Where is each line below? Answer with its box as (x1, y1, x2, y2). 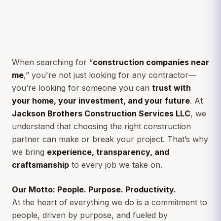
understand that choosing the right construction (12, 121, 191, 132)
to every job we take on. (69, 160, 162, 170)
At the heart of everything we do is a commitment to (12, 197, 207, 208)
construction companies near (93, 57, 209, 68)
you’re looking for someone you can (12, 83, 152, 93)
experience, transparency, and (47, 147, 169, 157)
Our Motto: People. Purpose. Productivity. (12, 184, 176, 195)
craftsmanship (12, 160, 69, 170)
